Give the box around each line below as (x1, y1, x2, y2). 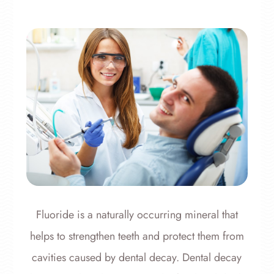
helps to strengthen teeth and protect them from (29, 228, 244, 245)
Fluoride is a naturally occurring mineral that (35, 207, 238, 223)
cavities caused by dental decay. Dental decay (32, 250, 242, 266)
